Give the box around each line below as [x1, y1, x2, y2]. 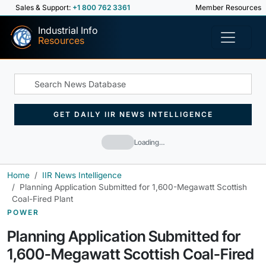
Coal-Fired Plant [12, 194, 73, 204]
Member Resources [194, 3, 261, 12]
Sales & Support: [15, 3, 72, 12]
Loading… [134, 137, 164, 147]
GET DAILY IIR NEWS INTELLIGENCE [53, 110, 213, 119]
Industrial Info [38, 24, 98, 36]
